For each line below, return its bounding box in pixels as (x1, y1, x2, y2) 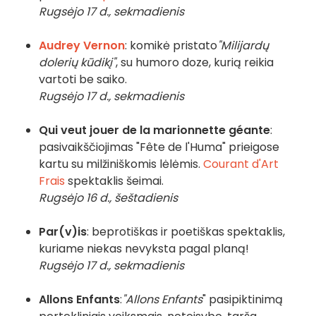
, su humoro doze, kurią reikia (116, 54, 274, 71)
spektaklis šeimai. (65, 173, 164, 190)
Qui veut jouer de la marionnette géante (39, 122, 270, 139)
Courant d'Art (203, 156, 279, 173)
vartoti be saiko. (39, 71, 127, 88)
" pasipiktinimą (202, 291, 283, 308)
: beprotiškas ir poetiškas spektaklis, (87, 224, 285, 241)
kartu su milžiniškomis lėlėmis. (39, 156, 203, 173)
